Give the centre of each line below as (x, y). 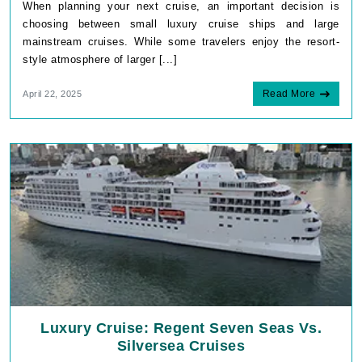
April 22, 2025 (52, 93)
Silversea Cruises (181, 345)
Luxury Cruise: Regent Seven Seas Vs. (181, 328)
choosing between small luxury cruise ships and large (181, 23)
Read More (288, 93)
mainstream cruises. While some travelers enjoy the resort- (181, 41)
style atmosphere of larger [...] (100, 59)
